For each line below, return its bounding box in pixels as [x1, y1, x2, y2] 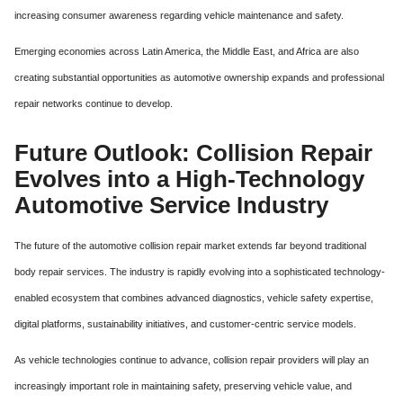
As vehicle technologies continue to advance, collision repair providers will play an [14, 354, 369, 366]
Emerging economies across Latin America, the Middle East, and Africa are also [14, 46, 359, 58]
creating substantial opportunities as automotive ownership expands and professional [14, 72, 384, 84]
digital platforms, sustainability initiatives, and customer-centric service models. [14, 318, 356, 330]
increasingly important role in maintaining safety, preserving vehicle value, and [14, 381, 352, 392]
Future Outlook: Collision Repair [14, 140, 372, 166]
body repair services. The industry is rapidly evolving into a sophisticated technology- [14, 266, 385, 278]
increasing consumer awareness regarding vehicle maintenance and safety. [14, 10, 344, 22]
